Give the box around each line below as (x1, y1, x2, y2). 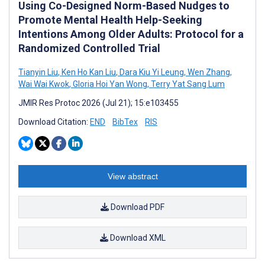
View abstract (107, 171, 158, 181)
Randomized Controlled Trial (18, 41, 160, 54)
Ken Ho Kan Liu (60, 67, 116, 77)
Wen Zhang (186, 67, 230, 77)
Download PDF (109, 202, 164, 212)
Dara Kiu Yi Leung (118, 67, 184, 77)
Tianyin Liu (18, 67, 58, 77)
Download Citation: (18, 117, 90, 127)
